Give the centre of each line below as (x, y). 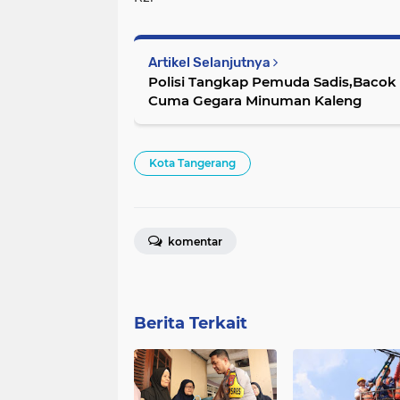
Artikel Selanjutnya (211, 63)
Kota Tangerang (192, 163)
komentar (194, 242)
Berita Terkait (191, 324)
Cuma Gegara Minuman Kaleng (255, 101)
